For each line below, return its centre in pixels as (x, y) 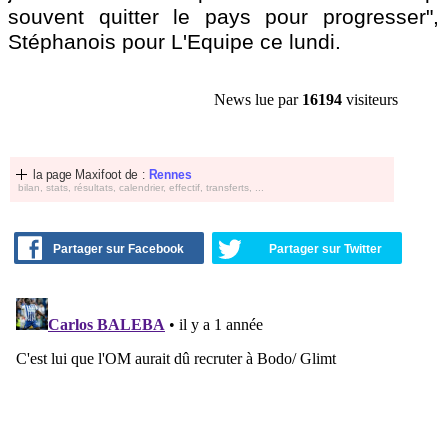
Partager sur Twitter (325, 249)
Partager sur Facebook (118, 249)
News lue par (258, 99)
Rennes (170, 174)
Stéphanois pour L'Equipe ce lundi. (174, 41)
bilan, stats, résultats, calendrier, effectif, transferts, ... (141, 187)
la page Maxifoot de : (91, 174)
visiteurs (370, 99)
